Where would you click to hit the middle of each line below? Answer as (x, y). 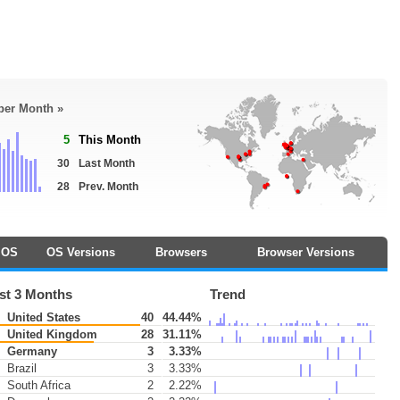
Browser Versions (306, 252)
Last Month (107, 163)
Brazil (20, 368)
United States (42, 317)
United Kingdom (50, 334)
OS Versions (80, 252)
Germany (30, 351)
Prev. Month (108, 187)
